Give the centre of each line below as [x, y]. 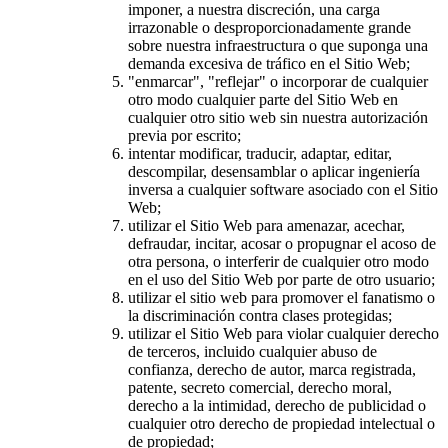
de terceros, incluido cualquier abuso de [252, 351]
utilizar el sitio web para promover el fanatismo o [281, 297]
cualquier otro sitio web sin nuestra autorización [278, 117]
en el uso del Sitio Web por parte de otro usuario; [281, 279]
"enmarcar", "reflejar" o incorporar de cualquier [278, 81]
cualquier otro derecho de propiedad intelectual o [281, 423]
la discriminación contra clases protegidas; [260, 315]
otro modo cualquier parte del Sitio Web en [263, 99]
